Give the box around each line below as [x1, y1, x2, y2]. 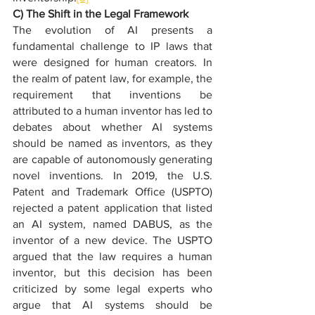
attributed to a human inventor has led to [13, 105, 212, 117]
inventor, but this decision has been [13, 266, 212, 278]
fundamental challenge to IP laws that [13, 40, 212, 52]
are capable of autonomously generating [13, 153, 212, 165]
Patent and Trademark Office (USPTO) [13, 186, 212, 198]
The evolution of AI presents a [13, 24, 212, 36]
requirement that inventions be [13, 89, 212, 101]
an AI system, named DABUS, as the [13, 218, 212, 230]
